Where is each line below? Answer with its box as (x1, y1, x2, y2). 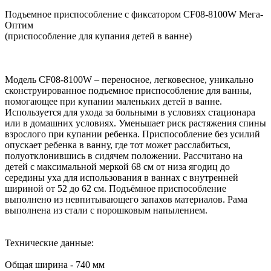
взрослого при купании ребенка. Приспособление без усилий (5, 129, 260, 140)
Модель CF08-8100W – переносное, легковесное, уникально (5, 74, 253, 85)
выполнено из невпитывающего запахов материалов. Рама (5, 194, 247, 205)
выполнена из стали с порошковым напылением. (5, 205, 207, 216)
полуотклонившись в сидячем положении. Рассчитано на (5, 151, 243, 162)
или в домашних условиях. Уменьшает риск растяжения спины (5, 118, 266, 129)
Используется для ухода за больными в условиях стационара (5, 107, 255, 118)
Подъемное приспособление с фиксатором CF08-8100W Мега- (5, 9, 263, 20)
